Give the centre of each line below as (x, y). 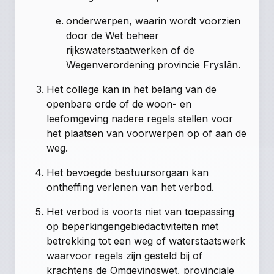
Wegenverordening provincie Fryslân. (154, 65)
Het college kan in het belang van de (132, 90)
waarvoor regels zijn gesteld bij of (125, 256)
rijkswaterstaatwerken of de (131, 50)
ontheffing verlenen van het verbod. (131, 187)
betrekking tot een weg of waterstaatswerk (146, 241)
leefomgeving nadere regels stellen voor (140, 119)
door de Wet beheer (113, 36)
